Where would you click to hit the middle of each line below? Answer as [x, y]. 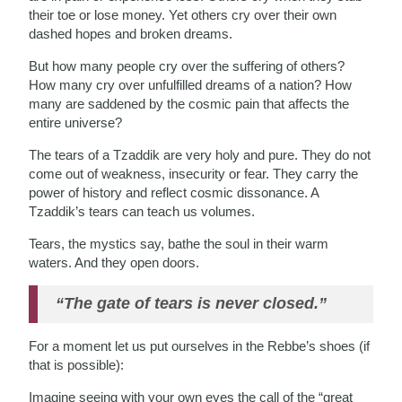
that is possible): [77, 364]
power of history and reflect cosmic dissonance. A [174, 192]
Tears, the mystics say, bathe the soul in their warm [179, 243]
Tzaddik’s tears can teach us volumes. [142, 211]
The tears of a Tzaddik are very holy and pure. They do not [200, 154]
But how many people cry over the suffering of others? [187, 66]
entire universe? [76, 122]
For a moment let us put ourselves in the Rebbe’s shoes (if [200, 345]
